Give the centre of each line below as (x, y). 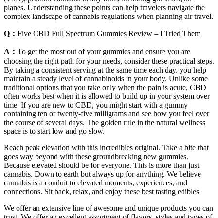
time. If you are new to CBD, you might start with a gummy (96, 105)
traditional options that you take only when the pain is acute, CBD (105, 88)
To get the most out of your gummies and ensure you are (104, 52)
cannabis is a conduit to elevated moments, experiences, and (96, 183)
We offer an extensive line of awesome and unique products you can (109, 208)
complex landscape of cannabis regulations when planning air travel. (109, 17)
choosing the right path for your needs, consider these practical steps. (109, 61)
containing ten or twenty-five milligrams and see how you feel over (107, 114)
